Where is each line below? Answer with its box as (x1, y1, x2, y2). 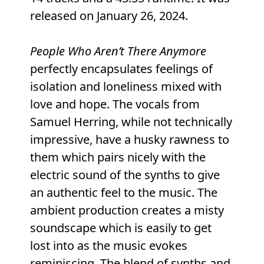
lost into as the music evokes (29, 237, 187, 254)
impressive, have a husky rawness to (29, 131, 229, 148)
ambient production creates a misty (29, 202, 224, 219)
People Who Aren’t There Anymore (29, 43, 206, 60)
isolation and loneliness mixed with (29, 78, 222, 95)
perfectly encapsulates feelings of (29, 61, 213, 77)
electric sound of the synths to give (29, 167, 220, 183)
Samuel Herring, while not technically (29, 114, 232, 130)
